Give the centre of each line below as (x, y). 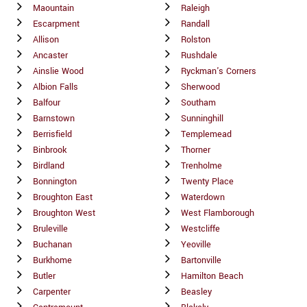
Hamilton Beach (212, 276)
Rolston (196, 39)
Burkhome (52, 260)
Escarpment (56, 24)
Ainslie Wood (58, 71)
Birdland (49, 165)
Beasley (196, 292)
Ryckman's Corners (219, 71)
